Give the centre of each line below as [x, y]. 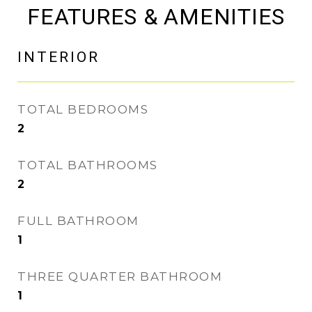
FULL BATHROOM [78, 221]
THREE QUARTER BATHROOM [120, 276]
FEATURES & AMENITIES [156, 17]
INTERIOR [58, 57]
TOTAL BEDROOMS [83, 109]
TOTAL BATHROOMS [88, 165]
